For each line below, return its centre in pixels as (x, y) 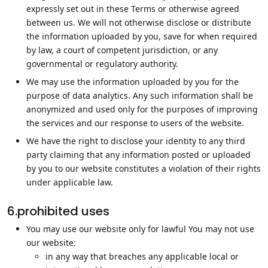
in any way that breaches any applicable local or (142, 256)
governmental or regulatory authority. (102, 64)
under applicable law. (70, 182)
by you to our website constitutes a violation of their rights (144, 168)
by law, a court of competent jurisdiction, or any (122, 50)
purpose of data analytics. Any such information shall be (140, 95)
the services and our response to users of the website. (135, 123)
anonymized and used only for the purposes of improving (142, 109)
